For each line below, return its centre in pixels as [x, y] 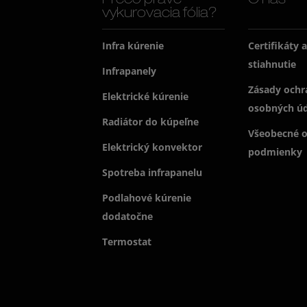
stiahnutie [272, 64]
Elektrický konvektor [152, 147]
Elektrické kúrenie [146, 97]
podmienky [275, 152]
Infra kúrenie [133, 46]
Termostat [127, 242]
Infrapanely [130, 71]
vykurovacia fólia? [160, 15]
